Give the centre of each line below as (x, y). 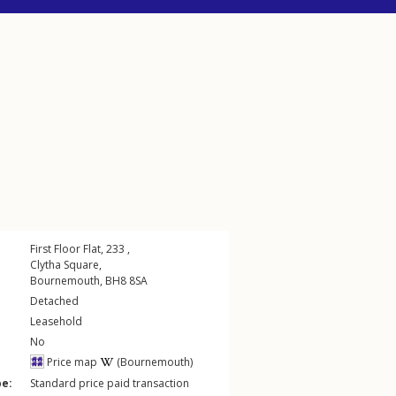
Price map (71, 362)
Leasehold (56, 321)
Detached (54, 301)
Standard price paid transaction (110, 383)
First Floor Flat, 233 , (80, 249)
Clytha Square (65, 265)
